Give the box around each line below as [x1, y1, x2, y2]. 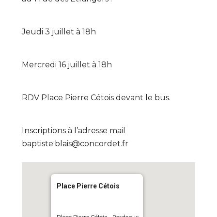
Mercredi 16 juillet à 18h [21, 60, 112, 69]
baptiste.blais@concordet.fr [21, 139, 128, 148]
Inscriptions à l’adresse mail [21, 125, 125, 135]
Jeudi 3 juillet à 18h [21, 27, 96, 36]
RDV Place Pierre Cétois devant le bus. [21, 93, 170, 102]
